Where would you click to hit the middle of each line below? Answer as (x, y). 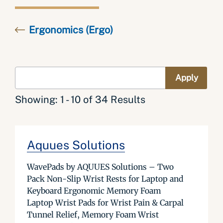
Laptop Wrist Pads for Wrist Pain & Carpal (105, 203)
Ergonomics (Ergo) (71, 30)
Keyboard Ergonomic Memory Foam (94, 191)
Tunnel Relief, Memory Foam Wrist (93, 215)
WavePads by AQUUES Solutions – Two (100, 167)
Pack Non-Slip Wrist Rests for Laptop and (105, 179)
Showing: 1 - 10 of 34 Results (80, 100)
